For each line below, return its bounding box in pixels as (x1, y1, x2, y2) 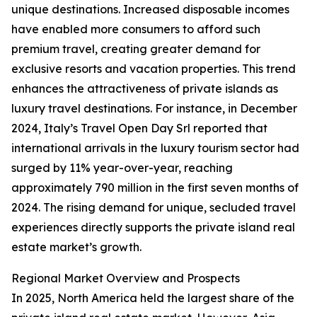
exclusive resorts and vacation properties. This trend (11, 62, 296, 76)
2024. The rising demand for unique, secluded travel (11, 200, 296, 215)
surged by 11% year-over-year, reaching (11, 161, 233, 175)
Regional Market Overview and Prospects (11, 271, 240, 286)
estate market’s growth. (11, 240, 142, 255)
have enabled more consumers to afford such (11, 22, 260, 37)
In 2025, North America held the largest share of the (11, 291, 294, 306)
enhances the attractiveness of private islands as (11, 81, 278, 96)
